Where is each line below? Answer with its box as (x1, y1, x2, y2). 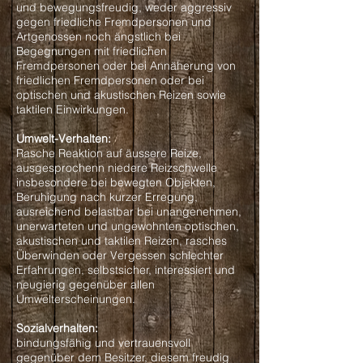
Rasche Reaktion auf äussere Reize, (16, 146, 202, 160)
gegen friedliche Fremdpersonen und (16, 15, 211, 29)
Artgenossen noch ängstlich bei (16, 29, 181, 44)
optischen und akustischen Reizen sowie (16, 88, 226, 102)
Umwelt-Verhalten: (16, 131, 111, 146)
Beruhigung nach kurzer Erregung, (16, 190, 198, 204)
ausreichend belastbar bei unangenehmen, (16, 204, 241, 219)
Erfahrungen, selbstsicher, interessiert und (16, 263, 235, 277)
